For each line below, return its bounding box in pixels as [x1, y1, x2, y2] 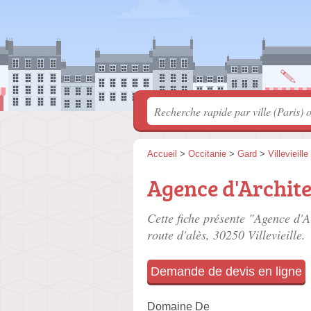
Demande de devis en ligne [151, 264, 302, 278]
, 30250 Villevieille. [206, 226, 305, 243]
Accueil [147, 149, 177, 159]
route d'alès [147, 226, 206, 243]
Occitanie [188, 149, 226, 159]
